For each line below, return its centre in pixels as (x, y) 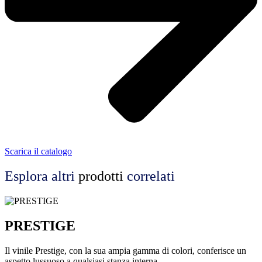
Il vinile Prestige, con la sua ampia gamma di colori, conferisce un (125, 250)
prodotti (99, 176)
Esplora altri (40, 176)
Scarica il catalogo (38, 151)
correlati (149, 176)
